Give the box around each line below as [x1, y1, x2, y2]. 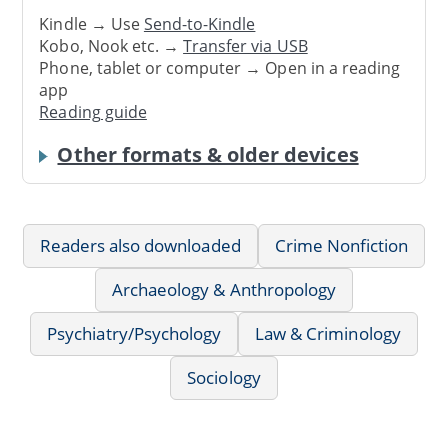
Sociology [187, 365, 261, 389]
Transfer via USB [183, 35, 308, 58]
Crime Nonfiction [274, 233, 409, 257]
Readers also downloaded [39, 233, 241, 257]
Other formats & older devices [57, 140, 359, 168]
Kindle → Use [39, 13, 144, 36]
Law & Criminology [255, 321, 401, 345]
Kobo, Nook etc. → [39, 35, 184, 58]
